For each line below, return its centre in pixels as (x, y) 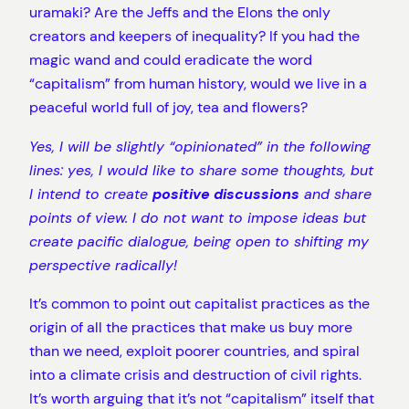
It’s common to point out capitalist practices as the (199, 303)
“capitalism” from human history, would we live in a (198, 84)
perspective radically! (103, 265)
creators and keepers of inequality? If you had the (194, 37)
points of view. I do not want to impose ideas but (198, 217)
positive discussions (226, 194)
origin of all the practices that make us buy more (191, 327)
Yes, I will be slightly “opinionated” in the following (200, 146)
